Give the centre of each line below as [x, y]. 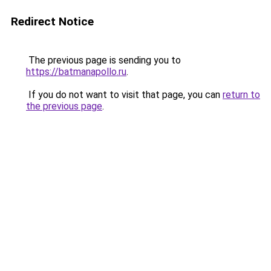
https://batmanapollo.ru [76, 72]
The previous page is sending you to [103, 60]
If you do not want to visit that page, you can [124, 95]
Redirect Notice [52, 21]
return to [241, 95]
